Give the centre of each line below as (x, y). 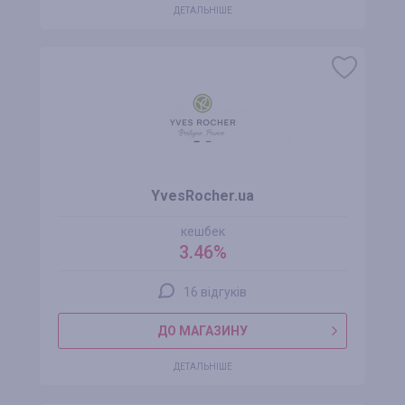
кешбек (202, 231)
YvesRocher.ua (202, 196)
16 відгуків (215, 292)
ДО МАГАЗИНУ (202, 331)
